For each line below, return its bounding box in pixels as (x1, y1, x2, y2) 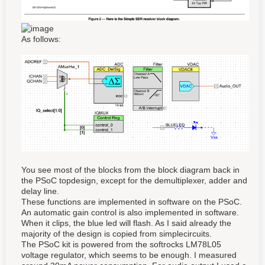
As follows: (21, 34, 61, 44)
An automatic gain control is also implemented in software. (21, 208, 239, 218)
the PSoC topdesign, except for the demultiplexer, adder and (21, 176, 247, 186)
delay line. (21, 186, 59, 196)
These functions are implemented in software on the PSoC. (21, 197, 242, 207)
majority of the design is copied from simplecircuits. (21, 229, 212, 239)
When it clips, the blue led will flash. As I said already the (21, 218, 231, 228)
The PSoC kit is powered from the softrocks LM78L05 (21, 240, 221, 250)
